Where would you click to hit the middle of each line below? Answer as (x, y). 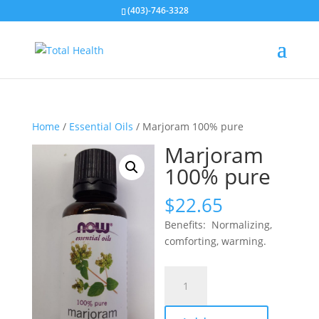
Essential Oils (101, 126)
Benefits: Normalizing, (219, 225)
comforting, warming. (216, 241)
